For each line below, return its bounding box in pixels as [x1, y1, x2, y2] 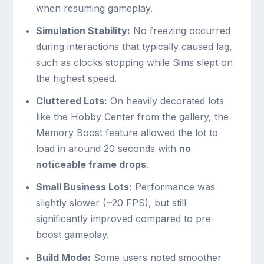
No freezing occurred [130, 25, 230, 37]
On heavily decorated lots [107, 95, 224, 107]
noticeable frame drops [35, 159, 146, 171]
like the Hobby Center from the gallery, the [35, 111, 229, 123]
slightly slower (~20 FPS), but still [35, 197, 186, 209]
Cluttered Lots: [35, 95, 107, 107]
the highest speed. [35, 72, 117, 85]
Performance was [131, 181, 215, 193]
